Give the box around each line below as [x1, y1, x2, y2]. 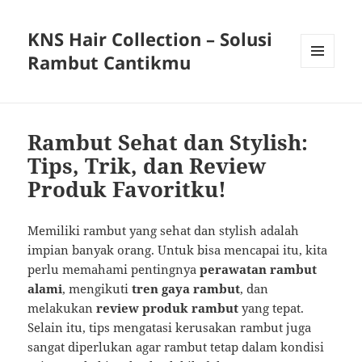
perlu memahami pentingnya [27, 261, 200, 278]
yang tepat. [238, 300, 305, 317]
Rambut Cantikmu [27, 50, 192, 75]
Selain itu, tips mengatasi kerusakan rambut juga [27, 319, 312, 336]
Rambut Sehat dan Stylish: [27, 128, 309, 158]
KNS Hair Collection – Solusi [27, 27, 273, 52]
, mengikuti [62, 280, 133, 297]
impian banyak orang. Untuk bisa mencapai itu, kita [27, 242, 328, 259]
